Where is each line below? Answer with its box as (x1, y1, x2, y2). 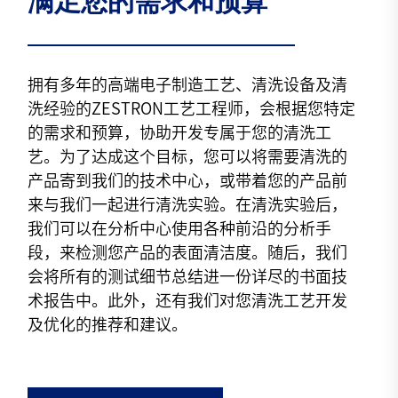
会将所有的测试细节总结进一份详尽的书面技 (28, 267, 348, 284)
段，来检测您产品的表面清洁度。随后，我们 (28, 243, 348, 260)
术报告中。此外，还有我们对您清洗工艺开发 (28, 291, 348, 308)
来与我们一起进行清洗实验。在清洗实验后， (28, 195, 348, 212)
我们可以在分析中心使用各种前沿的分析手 (28, 219, 332, 236)
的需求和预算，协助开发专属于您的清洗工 (28, 123, 332, 140)
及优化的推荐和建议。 (28, 315, 188, 332)
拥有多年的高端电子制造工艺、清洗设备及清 (28, 76, 348, 92)
